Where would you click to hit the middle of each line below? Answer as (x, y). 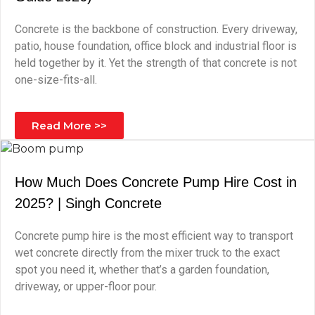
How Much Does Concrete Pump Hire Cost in (156, 182)
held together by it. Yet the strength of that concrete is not (156, 63)
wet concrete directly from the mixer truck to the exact (147, 253)
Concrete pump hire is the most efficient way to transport (154, 236)
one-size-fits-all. (56, 80)
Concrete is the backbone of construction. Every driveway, (156, 29)
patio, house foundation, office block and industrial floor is (156, 46)
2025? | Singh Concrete (88, 203)
